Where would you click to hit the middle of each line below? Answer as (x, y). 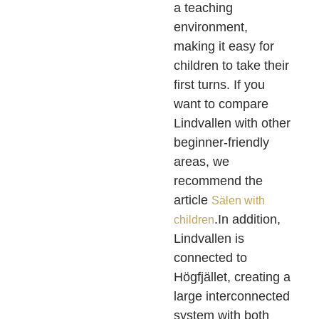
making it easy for (224, 47)
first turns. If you (219, 85)
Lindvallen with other (232, 124)
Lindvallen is (209, 239)
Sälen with (238, 201)
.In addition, (247, 220)
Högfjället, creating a (232, 277)
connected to (210, 258)
